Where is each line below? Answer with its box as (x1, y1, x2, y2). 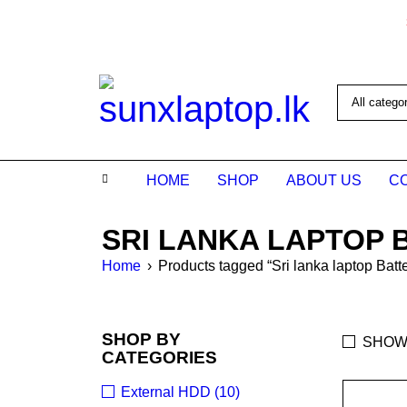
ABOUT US (286, 173, 362, 188)
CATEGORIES (102, 348, 217, 367)
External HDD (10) (121, 384, 240, 400)
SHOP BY (102, 330, 181, 349)
